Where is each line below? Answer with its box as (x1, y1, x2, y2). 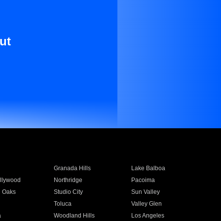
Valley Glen (131, 200, 162, 207)
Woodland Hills (53, 212, 95, 219)
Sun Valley (131, 188, 160, 195)
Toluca (53, 200, 72, 207)
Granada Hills (53, 165, 91, 172)
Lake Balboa (131, 165, 166, 172)
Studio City (53, 188, 83, 195)
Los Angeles (131, 212, 165, 219)
